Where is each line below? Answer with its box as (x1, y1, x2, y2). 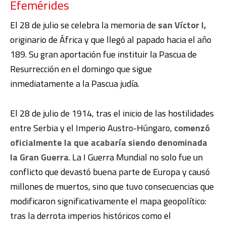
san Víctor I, (156, 18, 206, 32)
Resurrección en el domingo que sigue (10, 62, 152, 76)
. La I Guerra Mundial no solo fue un (69, 150, 203, 164)
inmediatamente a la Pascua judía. (10, 76, 139, 90)
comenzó (174, 121, 210, 135)
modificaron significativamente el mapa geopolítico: (10, 194, 206, 208)
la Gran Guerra (10, 150, 69, 164)
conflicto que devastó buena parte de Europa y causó (10, 164, 210, 179)
